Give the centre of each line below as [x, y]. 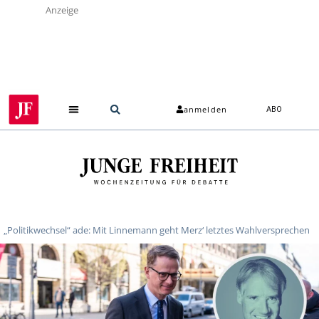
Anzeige [62, 10]
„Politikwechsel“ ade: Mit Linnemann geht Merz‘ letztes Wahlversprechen [157, 230]
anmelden [205, 110]
